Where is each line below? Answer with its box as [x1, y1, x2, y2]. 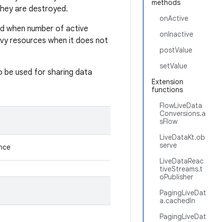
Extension [152, 77, 183, 86]
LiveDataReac [160, 157, 204, 166]
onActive [160, 14, 188, 23]
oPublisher [160, 172, 193, 181]
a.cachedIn [160, 196, 195, 205]
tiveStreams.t [160, 165, 203, 173]
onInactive [160, 30, 193, 39]
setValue [160, 61, 187, 70]
